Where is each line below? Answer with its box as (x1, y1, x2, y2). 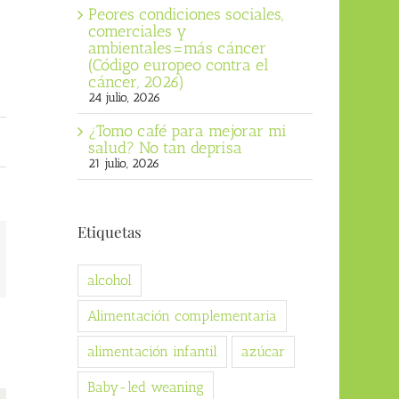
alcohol (86, 272, 132, 289)
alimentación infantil (86, 343, 217, 361)
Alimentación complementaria (86, 307, 277, 325)
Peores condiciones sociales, (87, 4, 283, 24)
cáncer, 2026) (87, 71, 184, 92)
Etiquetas (77, 221, 142, 241)
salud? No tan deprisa (87, 137, 242, 158)
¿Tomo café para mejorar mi (87, 120, 287, 141)
